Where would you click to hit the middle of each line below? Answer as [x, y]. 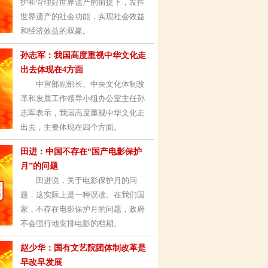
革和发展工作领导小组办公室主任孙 [83, 98]
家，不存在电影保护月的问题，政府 [83, 209]
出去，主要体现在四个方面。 [71, 127]
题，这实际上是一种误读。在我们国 [83, 195]
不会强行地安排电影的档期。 [71, 223]
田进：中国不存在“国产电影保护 [81, 152]
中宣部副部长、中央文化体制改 [83, 84]
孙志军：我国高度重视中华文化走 [83, 55]
